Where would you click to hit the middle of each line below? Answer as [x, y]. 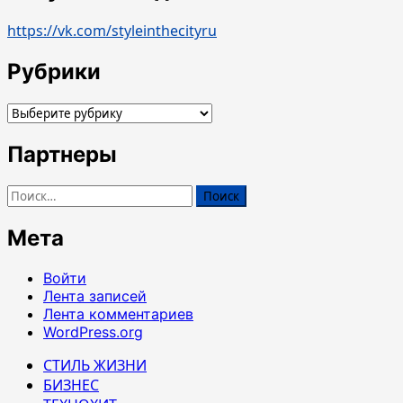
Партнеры [62, 154]
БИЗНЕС [71, 385]
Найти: [30, 194]
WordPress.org [93, 331]
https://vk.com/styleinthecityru [112, 31]
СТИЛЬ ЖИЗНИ [95, 365]
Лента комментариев [118, 313]
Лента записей [95, 296]
